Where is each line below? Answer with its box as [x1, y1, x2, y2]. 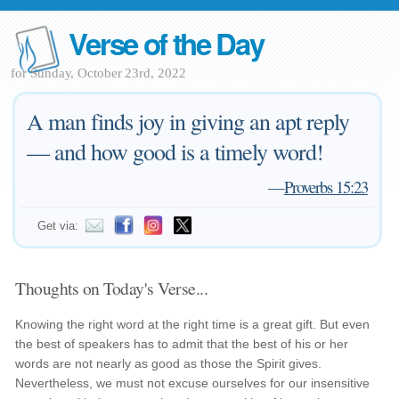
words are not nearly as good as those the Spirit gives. [15, 356, 322, 370]
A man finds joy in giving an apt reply [27, 106, 350, 136]
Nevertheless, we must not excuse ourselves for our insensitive [15, 376, 370, 390]
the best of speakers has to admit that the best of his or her [15, 337, 349, 351]
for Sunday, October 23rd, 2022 [11, 66, 186, 80]
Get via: [37, 219, 79, 232]
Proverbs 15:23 [283, 175, 368, 198]
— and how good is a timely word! [27, 136, 324, 167]
